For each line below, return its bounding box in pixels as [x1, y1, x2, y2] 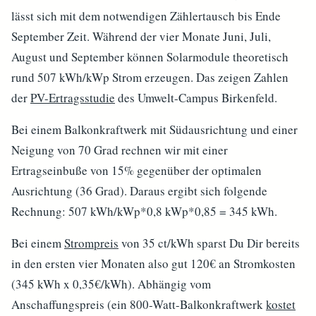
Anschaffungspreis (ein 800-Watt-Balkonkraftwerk [11, 296, 266, 312]
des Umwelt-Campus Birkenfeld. [115, 90, 277, 106]
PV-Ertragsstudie [30, 90, 115, 106]
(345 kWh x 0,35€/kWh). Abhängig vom [11, 276, 211, 292]
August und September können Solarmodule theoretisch [11, 49, 288, 65]
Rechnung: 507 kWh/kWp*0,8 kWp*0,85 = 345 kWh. [11, 203, 286, 219]
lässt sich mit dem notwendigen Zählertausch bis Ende [11, 8, 281, 24]
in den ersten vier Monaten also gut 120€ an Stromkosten [11, 255, 296, 272]
